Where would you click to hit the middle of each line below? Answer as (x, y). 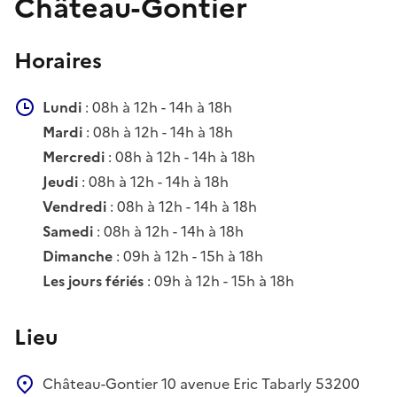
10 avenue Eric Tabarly (238, 383)
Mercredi (75, 156)
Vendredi (76, 206)
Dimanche (79, 256)
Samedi (70, 231)
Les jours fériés (95, 280)
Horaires (58, 61)
